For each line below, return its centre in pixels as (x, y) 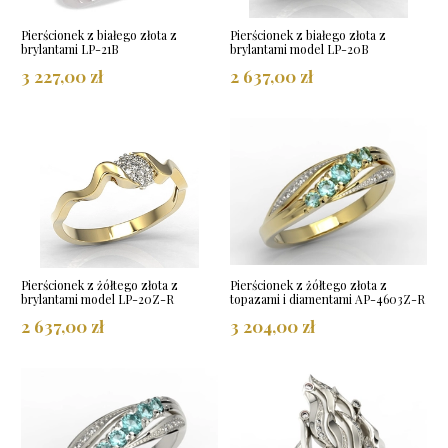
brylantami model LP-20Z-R (97, 298)
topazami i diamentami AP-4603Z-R (327, 298)
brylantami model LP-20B (299, 48)
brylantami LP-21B (70, 48)
